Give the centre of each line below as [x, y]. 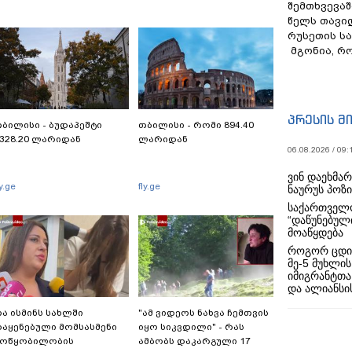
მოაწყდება [315, 233]
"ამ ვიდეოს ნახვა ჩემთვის [203, 313]
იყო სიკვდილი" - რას [191, 327]
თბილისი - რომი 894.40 [196, 125]
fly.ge [149, 186]
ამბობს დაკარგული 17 [194, 341]
